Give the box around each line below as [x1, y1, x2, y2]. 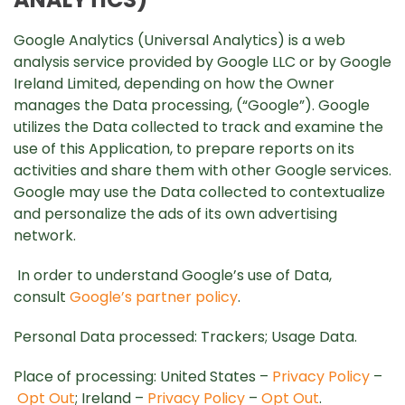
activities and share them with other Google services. [14, 160, 391, 181]
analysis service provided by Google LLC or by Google [14, 52, 391, 72]
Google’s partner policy [70, 287, 238, 307]
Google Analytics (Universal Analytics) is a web [14, 30, 345, 51]
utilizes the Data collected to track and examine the [14, 117, 383, 137]
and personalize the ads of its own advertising [14, 203, 337, 224]
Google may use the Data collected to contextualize [14, 182, 385, 202]
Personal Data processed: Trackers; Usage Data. [14, 326, 357, 347]
